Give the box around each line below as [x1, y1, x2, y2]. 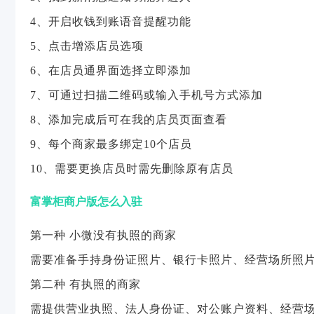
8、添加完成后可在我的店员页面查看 [30, 114, 227, 125]
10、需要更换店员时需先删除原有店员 [30, 163, 233, 175]
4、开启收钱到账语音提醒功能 [30, 15, 191, 27]
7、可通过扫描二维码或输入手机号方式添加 [30, 89, 263, 101]
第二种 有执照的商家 [30, 278, 141, 290]
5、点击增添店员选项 [30, 40, 144, 52]
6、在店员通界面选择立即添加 [30, 64, 191, 76]
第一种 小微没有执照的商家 [30, 229, 177, 241]
